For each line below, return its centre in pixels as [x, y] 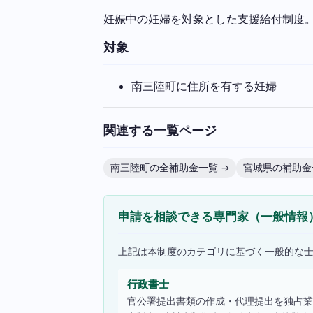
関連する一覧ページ [160, 130]
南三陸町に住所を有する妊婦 [204, 86]
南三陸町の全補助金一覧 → [170, 167]
